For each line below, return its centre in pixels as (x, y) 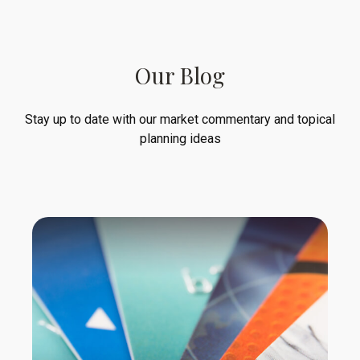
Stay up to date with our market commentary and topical (180, 119)
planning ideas (180, 138)
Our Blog (180, 75)
